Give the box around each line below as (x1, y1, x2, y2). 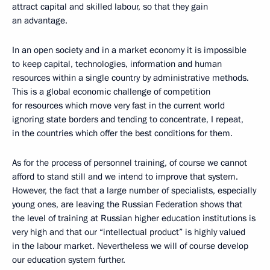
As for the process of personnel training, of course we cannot (12, 157, 247, 169)
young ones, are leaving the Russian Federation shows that (12, 198, 242, 210)
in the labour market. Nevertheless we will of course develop (12, 240, 248, 252)
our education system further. (12, 254, 125, 266)
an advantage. (12, 14, 67, 27)
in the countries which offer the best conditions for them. (12, 127, 233, 139)
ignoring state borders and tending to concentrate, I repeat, (12, 113, 243, 125)
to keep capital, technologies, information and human (12, 58, 222, 70)
